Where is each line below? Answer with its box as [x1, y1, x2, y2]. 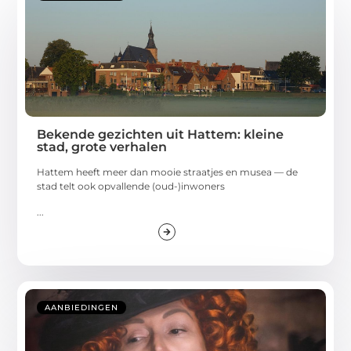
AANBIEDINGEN [45, 302, 119, 313]
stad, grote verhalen [37, 139, 168, 155]
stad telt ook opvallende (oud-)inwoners [37, 180, 226, 193]
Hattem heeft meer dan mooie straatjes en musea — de [37, 166, 299, 179]
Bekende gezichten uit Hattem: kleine [37, 127, 284, 143]
